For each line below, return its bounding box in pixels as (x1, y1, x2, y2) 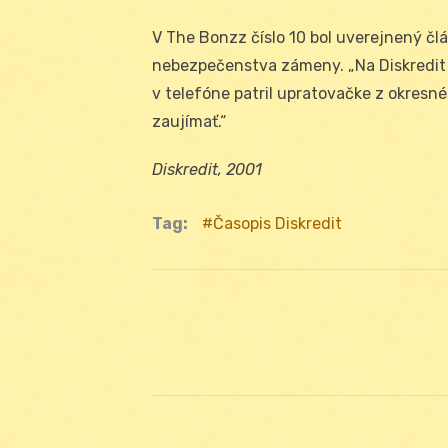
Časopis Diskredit (213, 213, 342, 233)
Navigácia (152, 320, 280, 354)
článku (152, 390, 243, 424)
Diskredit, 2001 (152, 159, 262, 179)
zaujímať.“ (152, 111, 226, 131)
